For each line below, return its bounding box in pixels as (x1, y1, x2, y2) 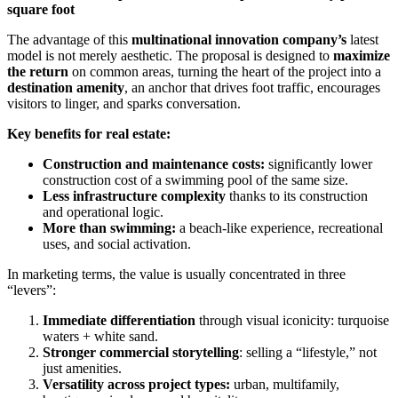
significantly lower (265, 155, 372, 171)
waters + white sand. (43, 328, 158, 344)
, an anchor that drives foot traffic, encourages (124, 79, 380, 95)
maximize (333, 47, 390, 63)
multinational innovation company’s (131, 31, 346, 47)
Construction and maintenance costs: (43, 155, 265, 171)
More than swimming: (43, 219, 179, 235)
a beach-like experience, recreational (179, 219, 383, 235)
